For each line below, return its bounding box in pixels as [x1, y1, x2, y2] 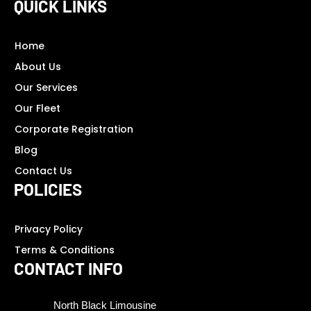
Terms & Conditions [15, 242, 115, 257]
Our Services [15, 80, 78, 94]
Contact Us [15, 163, 72, 178]
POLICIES [14, 178, 82, 199]
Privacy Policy [15, 221, 83, 236]
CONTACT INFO [14, 258, 123, 278]
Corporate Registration [15, 121, 133, 136]
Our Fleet [15, 101, 60, 115]
